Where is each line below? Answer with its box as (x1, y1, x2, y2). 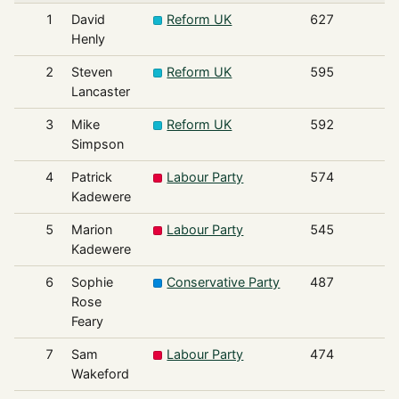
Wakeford (70, 366, 129, 382)
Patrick (70, 169, 112, 185)
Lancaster (70, 84, 130, 100)
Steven (70, 64, 112, 80)
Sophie (70, 274, 113, 290)
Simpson (70, 136, 124, 152)
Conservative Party (167, 274, 281, 290)
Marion (70, 222, 112, 238)
